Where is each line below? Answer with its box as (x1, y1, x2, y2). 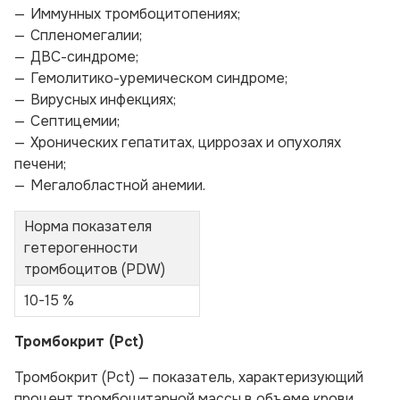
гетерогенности (24, 238, 137, 257)
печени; (14, 154, 66, 173)
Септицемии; (30, 112, 120, 130)
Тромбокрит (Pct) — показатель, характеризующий (14, 368, 363, 387)
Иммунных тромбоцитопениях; (30, 4, 240, 23)
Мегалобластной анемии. (30, 176, 205, 195)
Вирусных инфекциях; (30, 90, 176, 109)
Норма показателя (24, 217, 152, 236)
